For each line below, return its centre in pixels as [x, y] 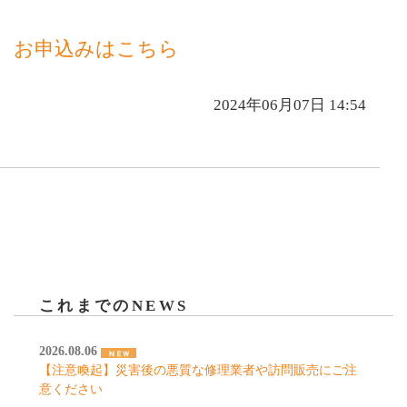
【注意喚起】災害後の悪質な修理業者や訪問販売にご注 [198, 371]
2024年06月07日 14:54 [290, 105]
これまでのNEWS [114, 306]
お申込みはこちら [96, 49]
